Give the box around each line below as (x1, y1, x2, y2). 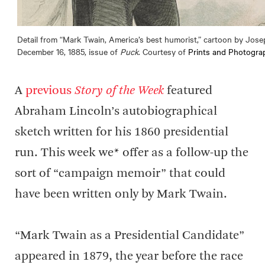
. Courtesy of (138, 46, 188, 57)
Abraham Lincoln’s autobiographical (15, 105, 217, 118)
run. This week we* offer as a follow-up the (15, 147, 248, 159)
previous (25, 85, 75, 97)
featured (164, 85, 212, 97)
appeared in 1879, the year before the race (15, 250, 243, 263)
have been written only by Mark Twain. (15, 188, 227, 201)
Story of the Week (75, 85, 164, 97)
